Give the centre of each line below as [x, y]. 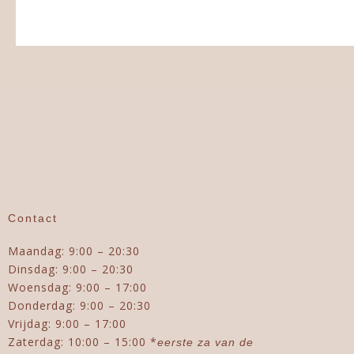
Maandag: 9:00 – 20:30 [74, 250]
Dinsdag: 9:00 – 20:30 [71, 269]
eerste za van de [205, 342]
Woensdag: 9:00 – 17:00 [77, 287]
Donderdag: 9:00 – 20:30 [79, 305]
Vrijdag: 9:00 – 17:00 [67, 323]
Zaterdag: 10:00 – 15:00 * [83, 341]
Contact [33, 218]
